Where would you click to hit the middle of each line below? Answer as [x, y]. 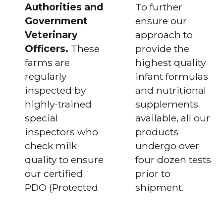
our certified [54, 173]
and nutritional [171, 90]
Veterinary [51, 34]
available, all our [173, 118]
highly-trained [58, 104]
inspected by [55, 90]
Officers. [48, 48]
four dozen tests [173, 159]
